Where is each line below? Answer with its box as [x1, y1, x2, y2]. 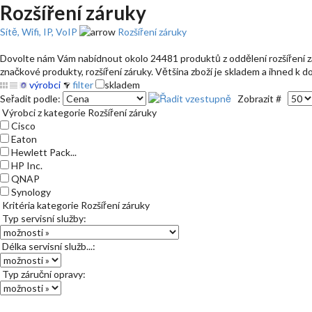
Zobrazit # [233, 93, 288, 104]
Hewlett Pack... [9, 146, 77, 158]
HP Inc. [9, 159, 42, 171]
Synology [9, 186, 51, 198]
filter [70, 79, 93, 91]
